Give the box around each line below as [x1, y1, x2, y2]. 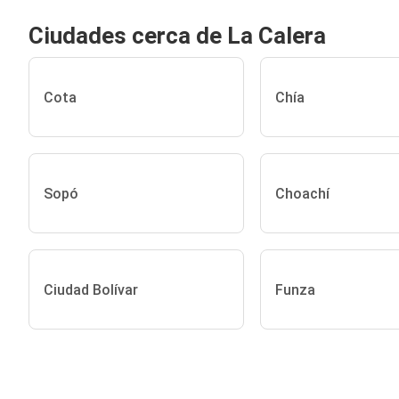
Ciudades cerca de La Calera [28, 22, 326, 49]
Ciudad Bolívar [44, 281, 138, 298]
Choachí [274, 184, 330, 202]
